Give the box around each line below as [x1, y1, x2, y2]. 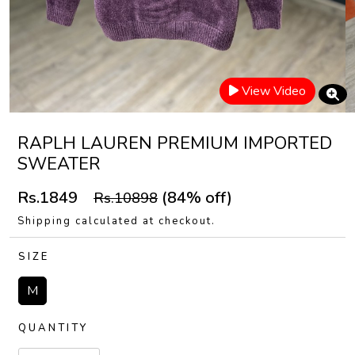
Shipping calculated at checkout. [17, 214, 216, 228]
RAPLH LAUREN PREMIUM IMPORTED [17, 132, 332, 155]
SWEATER [17, 152, 101, 176]
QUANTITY [18, 321, 88, 335]
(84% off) [158, 187, 232, 208]
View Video [242, 82, 306, 100]
